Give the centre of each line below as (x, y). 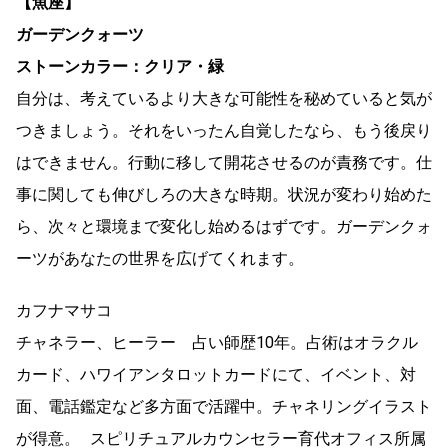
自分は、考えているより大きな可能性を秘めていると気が (224, 98)
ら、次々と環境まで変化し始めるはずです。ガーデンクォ (224, 226)
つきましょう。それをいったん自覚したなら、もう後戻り (224, 130)
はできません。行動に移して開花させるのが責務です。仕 (224, 162)
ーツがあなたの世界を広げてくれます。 (160, 258)
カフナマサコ (64, 310)
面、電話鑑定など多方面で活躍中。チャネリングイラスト (224, 406)
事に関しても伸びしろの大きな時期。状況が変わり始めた (224, 194)
